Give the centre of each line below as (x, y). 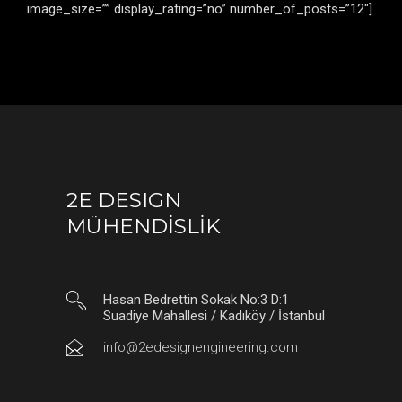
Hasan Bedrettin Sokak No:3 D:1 (196, 300)
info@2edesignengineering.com (201, 347)
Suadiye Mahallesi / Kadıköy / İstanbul (214, 316)
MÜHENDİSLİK (144, 226)
